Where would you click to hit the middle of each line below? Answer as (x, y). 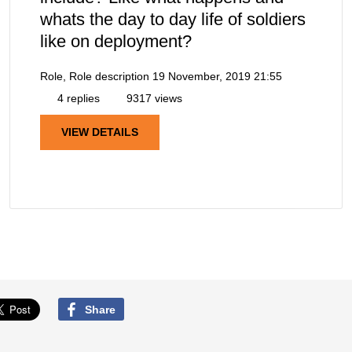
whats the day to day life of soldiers (173, 20)
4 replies (77, 99)
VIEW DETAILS (100, 132)
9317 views (153, 99)
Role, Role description (95, 77)
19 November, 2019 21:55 (217, 77)
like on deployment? (116, 42)
